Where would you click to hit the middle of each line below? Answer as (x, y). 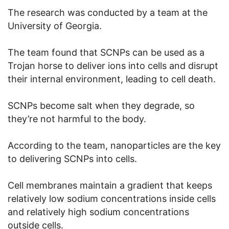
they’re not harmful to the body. (77, 119)
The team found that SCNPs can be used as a (106, 52)
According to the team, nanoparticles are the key (114, 145)
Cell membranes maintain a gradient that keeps (110, 185)
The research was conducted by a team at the (108, 12)
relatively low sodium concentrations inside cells (112, 198)
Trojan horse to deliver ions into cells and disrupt (113, 65)
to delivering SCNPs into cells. (72, 158)
